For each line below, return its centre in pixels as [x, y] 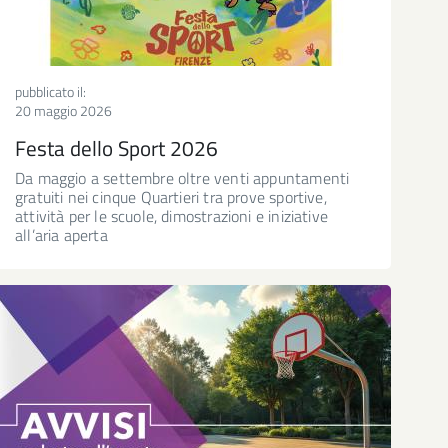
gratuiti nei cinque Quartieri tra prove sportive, [171, 196]
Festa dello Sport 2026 [116, 147]
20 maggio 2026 [63, 110]
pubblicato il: [50, 91]
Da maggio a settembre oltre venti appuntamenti [182, 177]
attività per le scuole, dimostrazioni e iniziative [171, 215]
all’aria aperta [61, 234]
